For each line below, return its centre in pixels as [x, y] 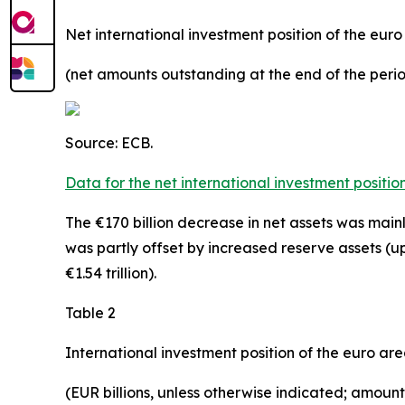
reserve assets [331, 247]
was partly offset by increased [173, 247]
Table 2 [90, 312]
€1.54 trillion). [111, 273]
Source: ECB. [109, 142]
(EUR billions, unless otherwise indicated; [208, 392]
